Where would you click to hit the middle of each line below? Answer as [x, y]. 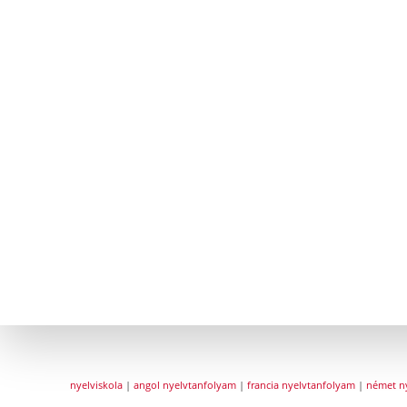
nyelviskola [96, 385]
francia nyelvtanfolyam [301, 385]
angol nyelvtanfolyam [185, 385]
